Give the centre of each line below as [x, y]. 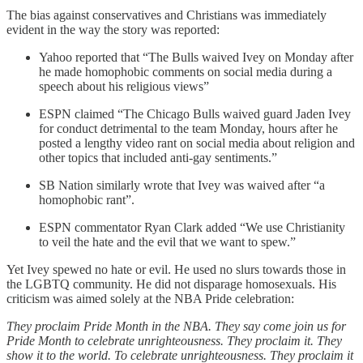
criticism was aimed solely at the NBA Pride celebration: [150, 298]
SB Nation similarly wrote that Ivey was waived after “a [182, 185]
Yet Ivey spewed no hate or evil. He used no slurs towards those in [176, 269]
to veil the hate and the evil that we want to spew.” [167, 241]
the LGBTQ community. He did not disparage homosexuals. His [171, 284]
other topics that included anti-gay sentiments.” [158, 157]
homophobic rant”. [87, 199]
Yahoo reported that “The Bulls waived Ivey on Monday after [196, 57]
